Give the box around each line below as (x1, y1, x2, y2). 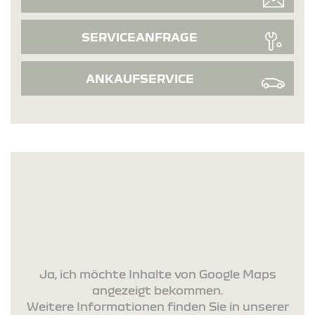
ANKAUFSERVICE (85, 71, 194, 85)
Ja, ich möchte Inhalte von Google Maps (39, 266, 276, 281)
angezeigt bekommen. (92, 283, 223, 297)
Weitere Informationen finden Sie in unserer (26, 299, 289, 313)
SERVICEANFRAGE (82, 30, 198, 44)
